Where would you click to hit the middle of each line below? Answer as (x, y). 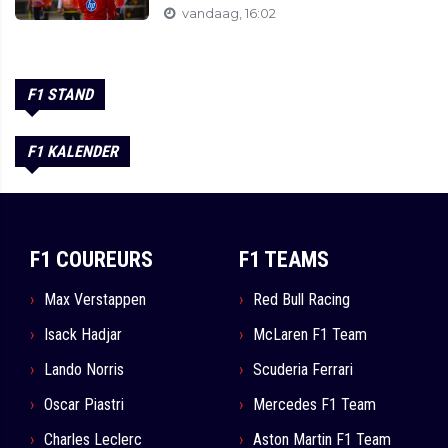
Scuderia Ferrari (303, 370)
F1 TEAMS (284, 260)
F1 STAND (60, 95)
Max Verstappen (95, 300)
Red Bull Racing (301, 300)
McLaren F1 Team (310, 335)
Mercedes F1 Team (314, 405)
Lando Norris (84, 370)
